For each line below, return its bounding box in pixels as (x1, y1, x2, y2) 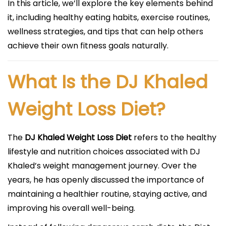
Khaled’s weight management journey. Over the (8, 159, 197, 172)
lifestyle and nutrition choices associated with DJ (8, 145, 200, 157)
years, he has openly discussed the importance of (8, 174, 204, 186)
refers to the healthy (132, 131, 216, 143)
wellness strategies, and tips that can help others (8, 25, 203, 37)
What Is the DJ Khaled (8, 69, 208, 95)
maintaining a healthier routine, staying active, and (8, 188, 207, 200)
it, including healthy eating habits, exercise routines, (8, 11, 210, 23)
